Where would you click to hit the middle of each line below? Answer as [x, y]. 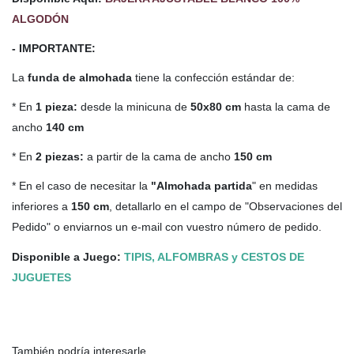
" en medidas [285, 186]
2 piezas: [60, 157]
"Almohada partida [201, 186]
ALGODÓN [40, 19]
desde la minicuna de [134, 107]
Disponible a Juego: [68, 256]
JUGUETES [41, 277]
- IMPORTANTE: [54, 48]
